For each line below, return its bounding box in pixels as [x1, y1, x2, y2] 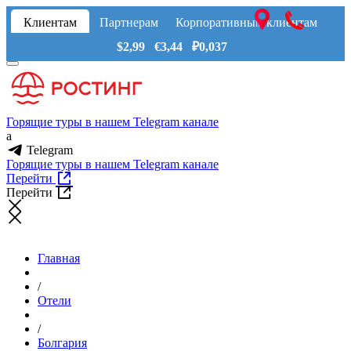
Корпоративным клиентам [175, 16, 317, 29]
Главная [38, 251, 80, 266]
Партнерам [99, 16, 158, 29]
